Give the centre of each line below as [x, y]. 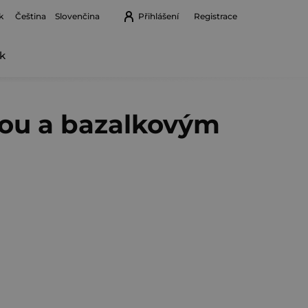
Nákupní [24, 59]
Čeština [31, 16]
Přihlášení [158, 16]
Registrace [216, 16]
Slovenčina [77, 16]
